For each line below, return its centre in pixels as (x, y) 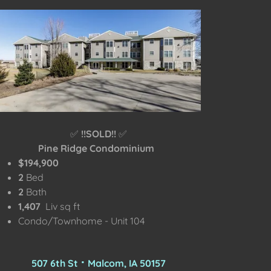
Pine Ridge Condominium (97, 148)
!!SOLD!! (98, 133)
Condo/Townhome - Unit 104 (82, 220)
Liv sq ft (63, 206)
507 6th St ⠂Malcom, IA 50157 (98, 263)
